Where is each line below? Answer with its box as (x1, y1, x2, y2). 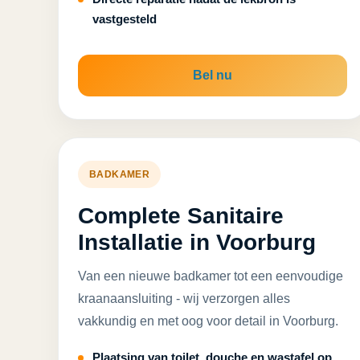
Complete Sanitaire (78, 203, 284, 228)
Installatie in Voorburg (78, 230, 316, 255)
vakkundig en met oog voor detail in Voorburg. (78, 314, 338, 328)
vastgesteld (92, 12, 157, 26)
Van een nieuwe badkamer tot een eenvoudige (78, 269, 343, 283)
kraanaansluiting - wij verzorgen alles (78, 292, 290, 305)
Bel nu (193, 68, 233, 82)
